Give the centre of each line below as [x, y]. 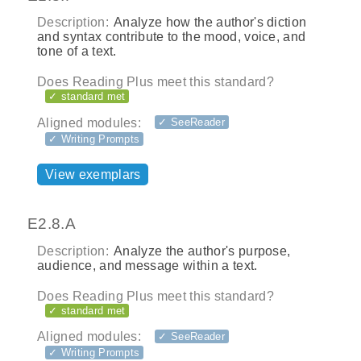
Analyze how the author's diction [209, 23]
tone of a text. [77, 52]
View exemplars [93, 174]
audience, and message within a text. [147, 265]
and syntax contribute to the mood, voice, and [172, 37]
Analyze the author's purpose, [201, 251]
